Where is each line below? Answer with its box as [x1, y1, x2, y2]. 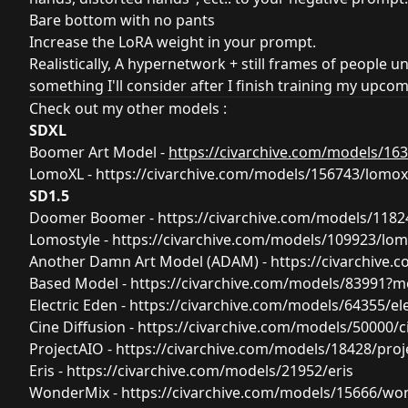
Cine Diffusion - [29, 317, 138, 337]
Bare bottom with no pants [29, 10, 215, 30]
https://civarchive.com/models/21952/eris [66, 361, 353, 381]
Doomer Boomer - [29, 208, 158, 228]
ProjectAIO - [29, 339, 116, 359]
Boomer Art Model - [29, 142, 168, 162]
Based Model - [29, 273, 130, 293]
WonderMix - [29, 382, 121, 403]
